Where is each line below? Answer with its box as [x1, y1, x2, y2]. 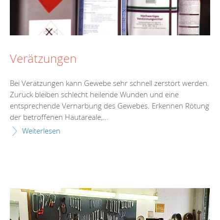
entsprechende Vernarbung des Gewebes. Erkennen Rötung [10, 100, 209, 110]
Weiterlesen [22, 125, 60, 136]
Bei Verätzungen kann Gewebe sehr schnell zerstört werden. [10, 78, 209, 88]
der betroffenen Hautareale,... [10, 111, 109, 122]
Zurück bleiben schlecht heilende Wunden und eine [10, 89, 179, 99]
